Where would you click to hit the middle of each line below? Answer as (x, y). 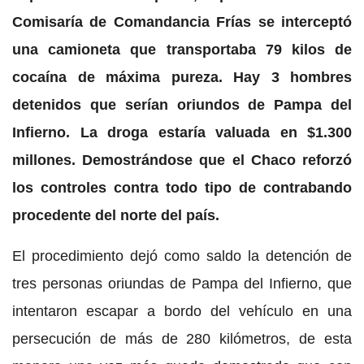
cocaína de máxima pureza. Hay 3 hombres (182, 77)
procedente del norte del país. (116, 215)
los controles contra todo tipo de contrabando (182, 187)
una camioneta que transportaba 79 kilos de (182, 49)
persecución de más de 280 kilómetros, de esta (182, 338)
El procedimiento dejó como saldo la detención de (182, 256)
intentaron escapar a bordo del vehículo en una (182, 311)
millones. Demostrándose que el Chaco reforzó (182, 160)
